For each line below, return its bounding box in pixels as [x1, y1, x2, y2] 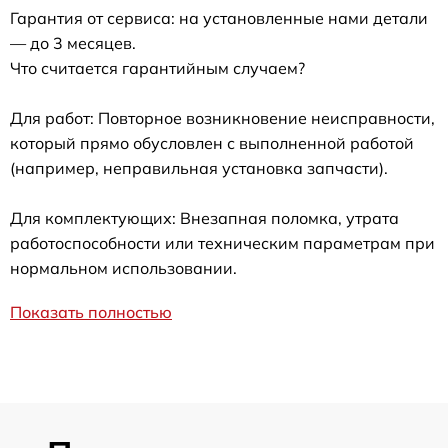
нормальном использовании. [10, 258, 237, 279]
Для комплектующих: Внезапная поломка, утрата [10, 208, 399, 229]
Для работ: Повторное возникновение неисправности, [10, 108, 435, 129]
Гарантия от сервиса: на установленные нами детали [10, 8, 428, 29]
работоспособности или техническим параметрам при [10, 233, 435, 254]
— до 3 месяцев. [10, 33, 136, 54]
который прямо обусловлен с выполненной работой [10, 133, 414, 154]
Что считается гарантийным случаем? [10, 58, 305, 79]
